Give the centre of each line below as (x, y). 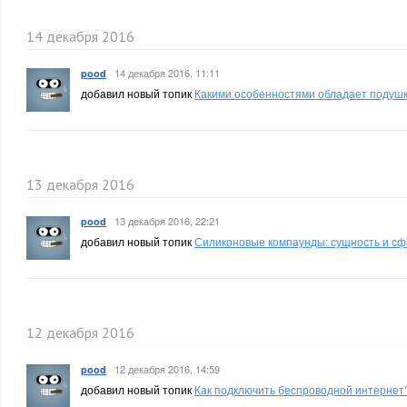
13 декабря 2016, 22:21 (167, 221)
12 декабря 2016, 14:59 (167, 369)
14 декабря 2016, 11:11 (167, 73)
